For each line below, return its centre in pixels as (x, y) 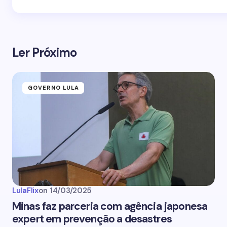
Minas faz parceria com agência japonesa (110, 206)
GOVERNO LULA (54, 88)
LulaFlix (25, 191)
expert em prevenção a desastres (92, 219)
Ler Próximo (45, 52)
